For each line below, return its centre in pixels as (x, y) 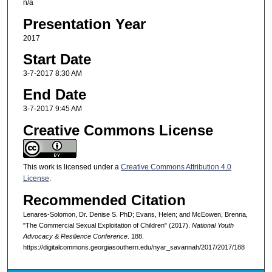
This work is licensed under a (72, 167)
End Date (54, 95)
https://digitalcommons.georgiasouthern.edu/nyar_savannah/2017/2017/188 (134, 247)
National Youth (212, 226)
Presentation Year (84, 24)
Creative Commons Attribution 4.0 (176, 167)
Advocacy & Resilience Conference (75, 236)
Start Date (57, 59)
